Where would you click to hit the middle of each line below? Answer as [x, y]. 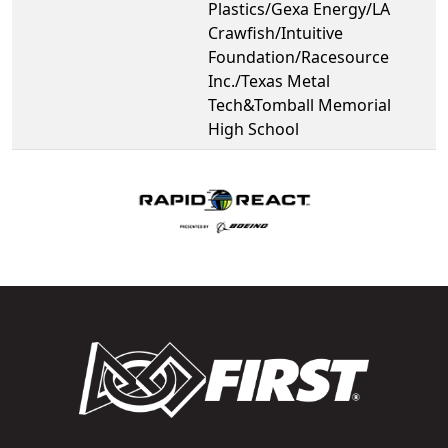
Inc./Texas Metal [269, 80]
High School [253, 128]
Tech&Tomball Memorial [299, 104]
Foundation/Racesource [298, 56]
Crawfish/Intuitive [275, 32]
